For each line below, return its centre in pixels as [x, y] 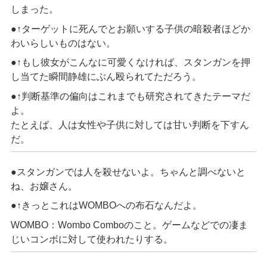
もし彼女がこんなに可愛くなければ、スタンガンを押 [136, 63]
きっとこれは [50, 206]
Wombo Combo [91, 225]
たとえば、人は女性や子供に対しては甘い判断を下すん [130, 125]
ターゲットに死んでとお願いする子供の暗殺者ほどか [136, 29]
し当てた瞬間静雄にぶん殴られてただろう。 [106, 77]
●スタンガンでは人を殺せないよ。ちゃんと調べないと [128, 172]
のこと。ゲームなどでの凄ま [186, 225]
